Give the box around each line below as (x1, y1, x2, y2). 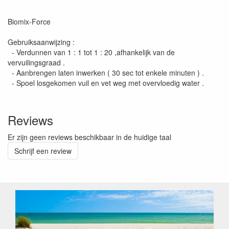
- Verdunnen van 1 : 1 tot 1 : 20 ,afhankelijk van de (8, 47, 175, 57)
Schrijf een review (14, 146, 72, 156)
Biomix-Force (8, 16, 51, 27)
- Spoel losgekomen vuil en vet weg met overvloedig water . (8, 78, 204, 88)
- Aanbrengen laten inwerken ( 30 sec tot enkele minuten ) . (8, 67, 204, 78)
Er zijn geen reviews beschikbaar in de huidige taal (8, 132, 171, 142)
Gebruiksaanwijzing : (8, 37, 75, 47)
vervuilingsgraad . (8, 57, 65, 67)
